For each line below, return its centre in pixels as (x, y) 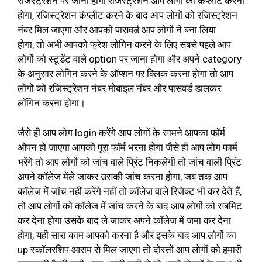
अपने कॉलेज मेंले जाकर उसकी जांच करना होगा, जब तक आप (123, 176)
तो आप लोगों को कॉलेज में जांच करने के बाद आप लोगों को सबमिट (130, 206)
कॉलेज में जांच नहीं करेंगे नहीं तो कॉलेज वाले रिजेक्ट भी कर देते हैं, (130, 191)
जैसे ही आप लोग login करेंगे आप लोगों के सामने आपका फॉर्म (121, 132)
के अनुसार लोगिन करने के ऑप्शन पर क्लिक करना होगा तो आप (125, 74)
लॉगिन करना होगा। (51, 103)
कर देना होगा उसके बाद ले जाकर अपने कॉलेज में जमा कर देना (124, 220)
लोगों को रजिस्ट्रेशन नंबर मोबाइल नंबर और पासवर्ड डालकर (119, 89)
